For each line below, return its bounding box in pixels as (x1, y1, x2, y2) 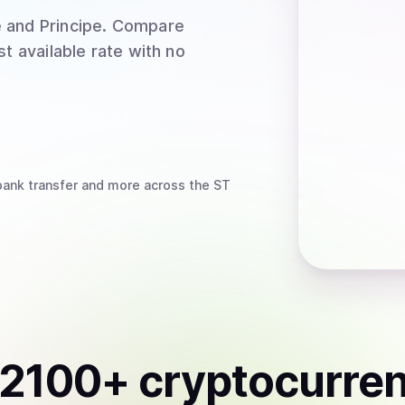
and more (78, 177, 140, 193)
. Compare (102, 16, 184, 35)
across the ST (140, 177, 231, 193)
